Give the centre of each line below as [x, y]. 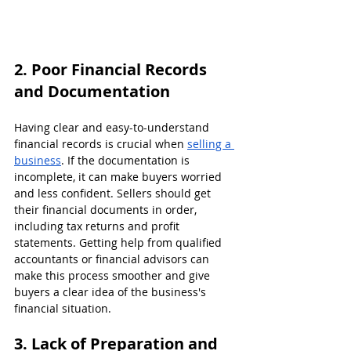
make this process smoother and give [114, 275]
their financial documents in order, [107, 209]
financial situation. [63, 308]
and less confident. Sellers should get [114, 193]
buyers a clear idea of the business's [112, 291]
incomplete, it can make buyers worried [119, 176]
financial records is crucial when [101, 143]
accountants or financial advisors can [113, 259]
